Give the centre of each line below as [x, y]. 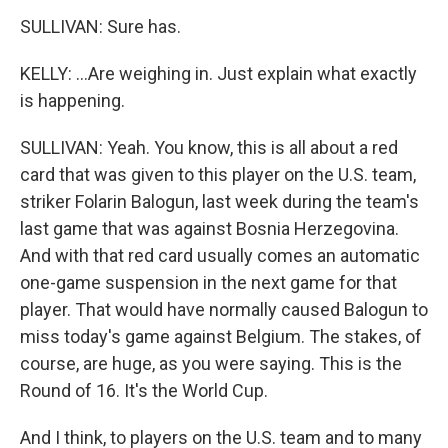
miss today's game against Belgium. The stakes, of [221, 336]
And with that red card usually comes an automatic [220, 255]
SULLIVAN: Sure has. [100, 26]
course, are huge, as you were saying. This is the [211, 363]
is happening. [72, 100]
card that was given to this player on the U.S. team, [218, 174]
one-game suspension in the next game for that [208, 282]
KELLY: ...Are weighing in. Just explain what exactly [218, 73]
